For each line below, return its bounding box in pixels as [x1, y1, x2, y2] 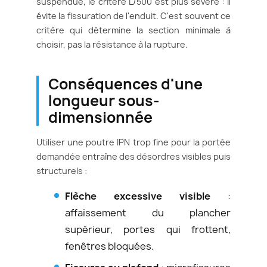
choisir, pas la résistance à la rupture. [36, 38, 188, 50]
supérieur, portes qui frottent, [65, 222, 231, 236]
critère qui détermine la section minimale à [36, 24, 231, 36]
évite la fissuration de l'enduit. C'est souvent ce [36, 10, 231, 21]
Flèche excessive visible [65, 189, 210, 203]
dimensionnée [48, 107, 153, 128]
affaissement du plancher [65, 206, 231, 219]
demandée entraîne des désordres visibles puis [36, 150, 231, 162]
